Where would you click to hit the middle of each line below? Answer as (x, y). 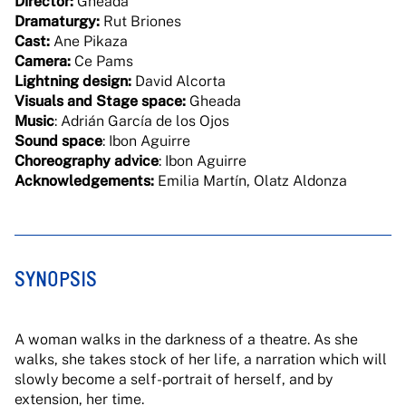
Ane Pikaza (89, 41)
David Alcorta (179, 81)
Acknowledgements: (84, 181)
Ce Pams (102, 61)
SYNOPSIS (56, 279)
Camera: (43, 61)
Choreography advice (87, 161)
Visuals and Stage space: (100, 101)
